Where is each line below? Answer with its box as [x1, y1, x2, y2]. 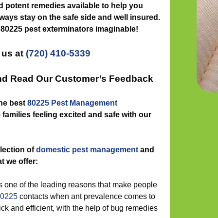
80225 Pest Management [27, 99, 117, 107]
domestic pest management [36, 145, 138, 154]
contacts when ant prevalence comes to [18, 192, 155, 200]
